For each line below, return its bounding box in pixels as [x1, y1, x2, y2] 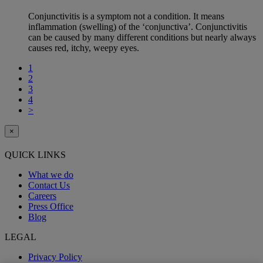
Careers [28, 191, 56, 201]
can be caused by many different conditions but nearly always [28, 32, 256, 42]
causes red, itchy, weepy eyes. [28, 42, 139, 53]
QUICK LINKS [5, 150, 66, 160]
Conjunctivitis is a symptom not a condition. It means [28, 11, 224, 21]
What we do [28, 170, 73, 180]
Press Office [28, 201, 73, 212]
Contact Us [28, 180, 70, 191]
